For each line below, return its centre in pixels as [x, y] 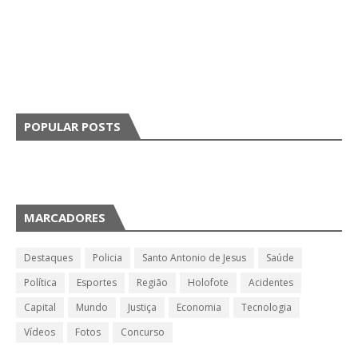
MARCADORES [65, 217]
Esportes [97, 282]
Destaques [48, 258]
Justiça [142, 307]
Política [40, 282]
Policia [107, 258]
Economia [199, 307]
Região [152, 282]
